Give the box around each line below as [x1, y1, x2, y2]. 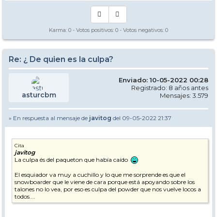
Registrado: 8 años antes [131, 84, 208, 92]
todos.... [15, 193, 35, 201]
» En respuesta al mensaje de [9, 114, 89, 122]
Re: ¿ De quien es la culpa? [9, 55, 113, 64]
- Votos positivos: [71, 27, 115, 34]
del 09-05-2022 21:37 [111, 114, 171, 122]
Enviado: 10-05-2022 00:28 [119, 76, 208, 84]
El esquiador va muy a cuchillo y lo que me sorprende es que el [15, 171, 186, 179]
